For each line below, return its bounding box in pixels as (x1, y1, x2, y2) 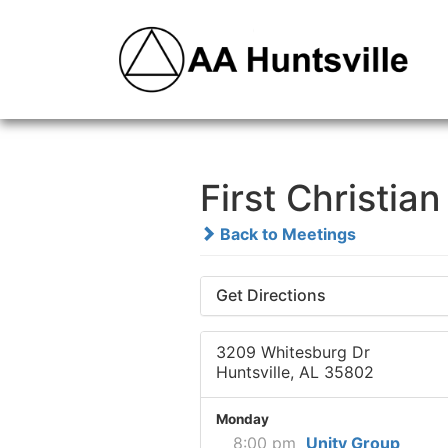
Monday (215, 411, 269, 428)
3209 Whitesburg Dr (215, 342, 370, 363)
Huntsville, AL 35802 (215, 362, 374, 383)
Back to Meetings (215, 224, 356, 245)
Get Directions (215, 285, 326, 306)
